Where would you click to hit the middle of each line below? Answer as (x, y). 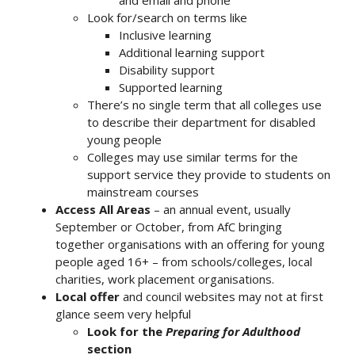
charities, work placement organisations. (165, 279)
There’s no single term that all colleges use (204, 104)
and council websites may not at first (221, 296)
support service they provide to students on (209, 174)
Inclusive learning (165, 34)
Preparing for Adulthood (233, 331)
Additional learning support (192, 52)
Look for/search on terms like (167, 17)
